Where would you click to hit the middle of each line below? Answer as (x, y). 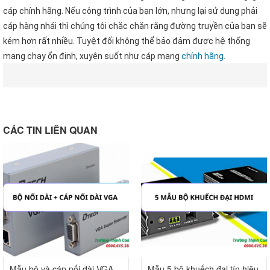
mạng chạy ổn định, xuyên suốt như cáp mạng (92, 56)
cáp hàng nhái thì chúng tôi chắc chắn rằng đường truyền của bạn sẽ (135, 26)
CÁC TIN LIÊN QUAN (50, 130)
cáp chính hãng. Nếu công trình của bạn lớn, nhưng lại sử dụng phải (130, 11)
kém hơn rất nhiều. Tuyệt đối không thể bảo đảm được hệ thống (127, 41)
